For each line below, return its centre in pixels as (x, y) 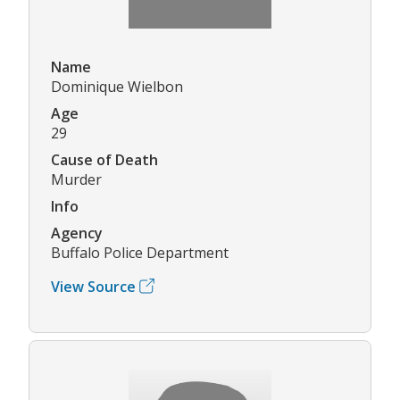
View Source (93, 286)
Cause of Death (104, 159)
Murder (76, 179)
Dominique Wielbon (117, 86)
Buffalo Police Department (140, 252)
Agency (77, 233)
